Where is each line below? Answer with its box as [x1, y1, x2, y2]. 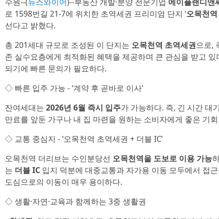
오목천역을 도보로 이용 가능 [112, 153, 212, 164]
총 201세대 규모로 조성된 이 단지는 [5, 40, 131, 50]
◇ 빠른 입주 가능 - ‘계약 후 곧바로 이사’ [5, 83, 143, 93]
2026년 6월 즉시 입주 [46, 102, 121, 113]
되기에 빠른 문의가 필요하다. [5, 63, 107, 74]
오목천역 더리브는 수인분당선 [5, 153, 112, 164]
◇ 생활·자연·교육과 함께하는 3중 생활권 [5, 196, 146, 207]
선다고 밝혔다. [5, 20, 56, 31]
